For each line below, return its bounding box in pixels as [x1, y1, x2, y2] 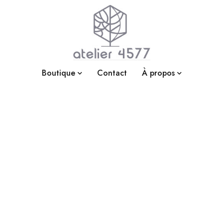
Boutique [41, 67, 75, 79]
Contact [97, 67, 127, 79]
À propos [141, 67, 175, 79]
